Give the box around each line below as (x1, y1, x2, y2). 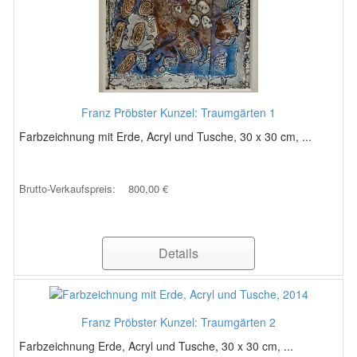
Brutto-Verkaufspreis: (19, 181, 119, 196)
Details (159, 244, 198, 262)
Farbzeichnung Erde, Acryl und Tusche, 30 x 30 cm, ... (19, 338, 293, 355)
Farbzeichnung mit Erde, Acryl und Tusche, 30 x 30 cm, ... (19, 128, 312, 144)
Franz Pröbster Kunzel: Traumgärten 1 (81, 104, 276, 120)
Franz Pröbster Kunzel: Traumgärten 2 (81, 314, 276, 331)
